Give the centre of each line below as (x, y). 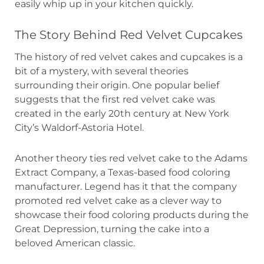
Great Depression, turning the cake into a (112, 229)
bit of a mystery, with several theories (102, 71)
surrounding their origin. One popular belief (117, 85)
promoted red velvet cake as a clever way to (118, 200)
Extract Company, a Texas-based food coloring (123, 172)
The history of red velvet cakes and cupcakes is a (129, 57)
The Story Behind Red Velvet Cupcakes (129, 34)
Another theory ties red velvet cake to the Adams (131, 158)
